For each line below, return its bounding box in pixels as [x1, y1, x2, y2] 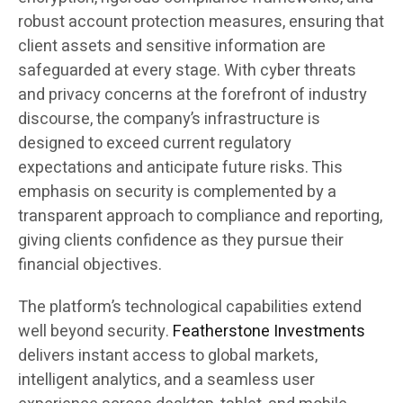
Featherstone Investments [173, 319, 365, 345]
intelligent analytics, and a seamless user [18, 368, 315, 393]
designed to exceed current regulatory [18, 131, 291, 157]
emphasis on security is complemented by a [18, 180, 336, 205]
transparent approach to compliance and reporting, [18, 204, 382, 229]
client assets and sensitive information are [18, 34, 326, 59]
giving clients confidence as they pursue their [18, 228, 344, 254]
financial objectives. [18, 253, 162, 278]
